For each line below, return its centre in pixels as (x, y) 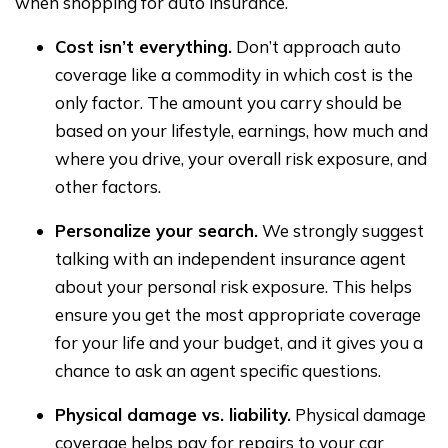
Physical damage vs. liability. (173, 414)
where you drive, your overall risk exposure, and (241, 158)
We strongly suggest (341, 230)
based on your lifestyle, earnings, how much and (241, 130)
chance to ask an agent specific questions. (218, 370)
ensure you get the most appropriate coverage (238, 314)
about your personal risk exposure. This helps (233, 286)
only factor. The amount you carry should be (228, 102)
